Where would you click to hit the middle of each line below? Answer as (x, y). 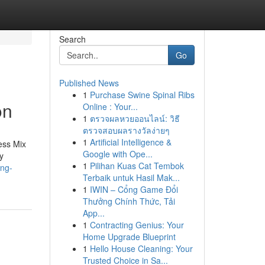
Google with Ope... (117, 154)
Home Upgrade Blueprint (129, 237)
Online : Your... (110, 106)
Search (72, 39)
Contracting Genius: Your (137, 225)
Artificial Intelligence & (130, 142)
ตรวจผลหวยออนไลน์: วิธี (135, 118)
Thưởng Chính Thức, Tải (129, 201)
